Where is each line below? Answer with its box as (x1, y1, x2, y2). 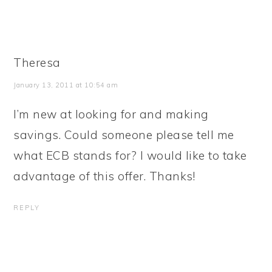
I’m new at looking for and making (13, 107, 209, 121)
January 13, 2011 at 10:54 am (13, 81, 118, 89)
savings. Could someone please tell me (13, 127, 234, 142)
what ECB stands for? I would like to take (13, 148, 247, 163)
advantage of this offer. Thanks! (13, 169, 195, 183)
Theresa (13, 55, 61, 70)
